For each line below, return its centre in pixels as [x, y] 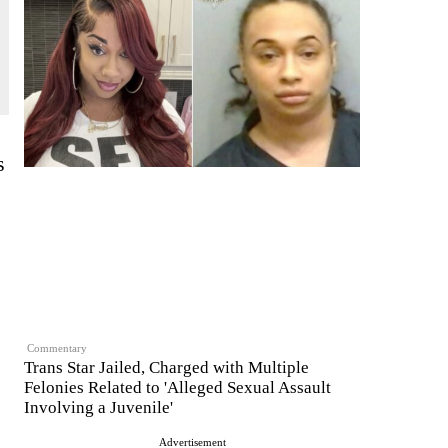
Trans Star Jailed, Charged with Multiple [166, 368]
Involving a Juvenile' [98, 408]
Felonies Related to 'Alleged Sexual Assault [177, 388]
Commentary [57, 347]
